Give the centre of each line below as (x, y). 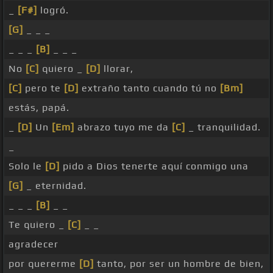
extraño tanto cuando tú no (149, 88)
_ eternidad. (55, 186)
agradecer (34, 244)
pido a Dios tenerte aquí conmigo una (154, 166)
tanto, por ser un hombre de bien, (179, 264)
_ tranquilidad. (223, 127)
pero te (43, 88)
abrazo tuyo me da (123, 127)
